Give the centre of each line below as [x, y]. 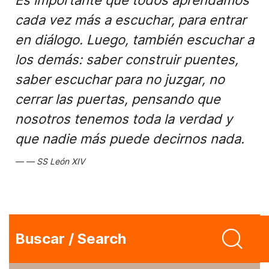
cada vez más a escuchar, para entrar [131, 20]
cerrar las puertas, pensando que [118, 99]
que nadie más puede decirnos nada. [130, 139]
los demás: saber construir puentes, [127, 59]
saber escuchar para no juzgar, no [120, 79]
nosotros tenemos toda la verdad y [124, 119]
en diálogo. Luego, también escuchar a [134, 40]
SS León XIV [61, 161]
